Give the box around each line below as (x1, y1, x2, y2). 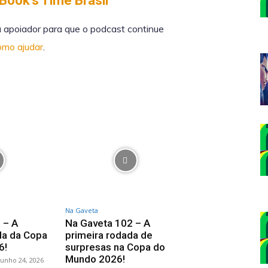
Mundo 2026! (65, 253, 126, 266)
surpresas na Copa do (65, 241, 166, 254)
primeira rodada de (65, 229, 153, 242)
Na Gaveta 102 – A (65, 217, 151, 230)
